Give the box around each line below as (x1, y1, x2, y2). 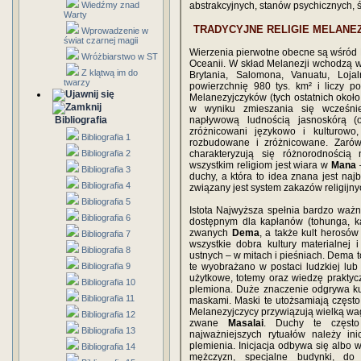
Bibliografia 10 (81, 277, 135, 287)
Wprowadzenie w (81, 26, 148, 35)
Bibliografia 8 (81, 245, 131, 255)
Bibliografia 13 (81, 326, 135, 335)
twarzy (64, 77, 90, 87)
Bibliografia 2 (81, 148, 131, 158)
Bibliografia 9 (81, 261, 131, 271)
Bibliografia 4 (81, 180, 131, 190)
